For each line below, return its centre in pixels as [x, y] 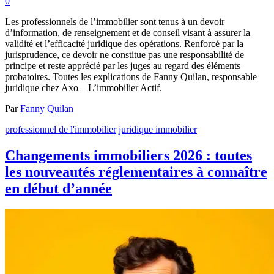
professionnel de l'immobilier [61, 130]
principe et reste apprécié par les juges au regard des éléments [123, 66]
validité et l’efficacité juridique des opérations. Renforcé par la [124, 44]
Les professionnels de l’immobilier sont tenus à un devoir [115, 22]
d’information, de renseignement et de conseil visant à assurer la [128, 33]
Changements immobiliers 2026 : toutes [128, 156]
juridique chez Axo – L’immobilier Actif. [83, 88]
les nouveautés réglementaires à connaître [136, 172]
